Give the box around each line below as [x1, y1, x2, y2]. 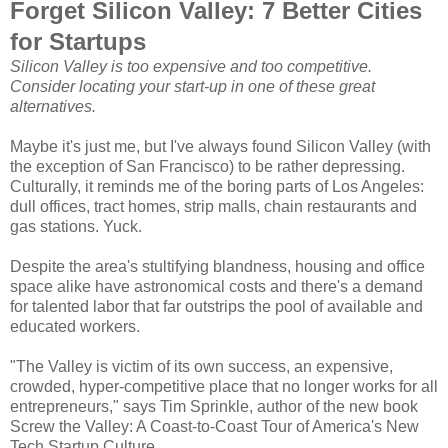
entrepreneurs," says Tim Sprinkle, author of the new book [10, 397, 418, 415]
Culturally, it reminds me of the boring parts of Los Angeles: [10, 177, 424, 195]
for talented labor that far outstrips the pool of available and [10, 297, 423, 315]
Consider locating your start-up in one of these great [10, 77, 375, 95]
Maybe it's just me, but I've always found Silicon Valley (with [10, 137, 431, 155]
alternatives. [10, 97, 96, 115]
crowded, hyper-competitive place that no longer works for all [10, 377, 438, 395]
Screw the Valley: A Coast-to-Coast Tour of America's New [10, 417, 419, 435]
